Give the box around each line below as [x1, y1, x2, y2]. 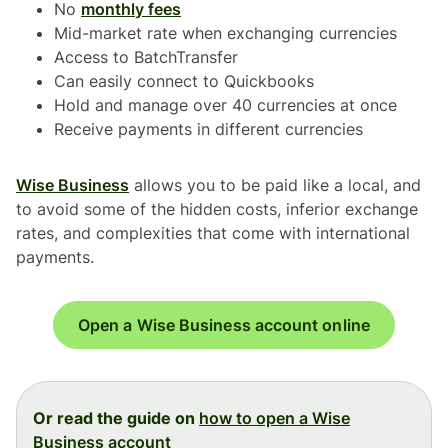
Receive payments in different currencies [54, 118, 363, 139]
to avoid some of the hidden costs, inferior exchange [16, 198, 418, 219]
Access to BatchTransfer [54, 46, 238, 67]
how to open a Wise [199, 407, 350, 428]
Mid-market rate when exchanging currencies [54, 22, 397, 43]
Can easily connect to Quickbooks [54, 70, 314, 91]
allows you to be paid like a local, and [129, 174, 421, 195]
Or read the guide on [33, 407, 199, 428]
